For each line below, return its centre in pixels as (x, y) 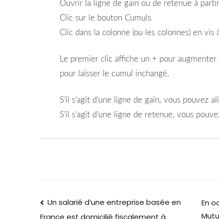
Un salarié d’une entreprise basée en (114, 202)
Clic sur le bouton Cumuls (105, 18)
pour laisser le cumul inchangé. (114, 73)
